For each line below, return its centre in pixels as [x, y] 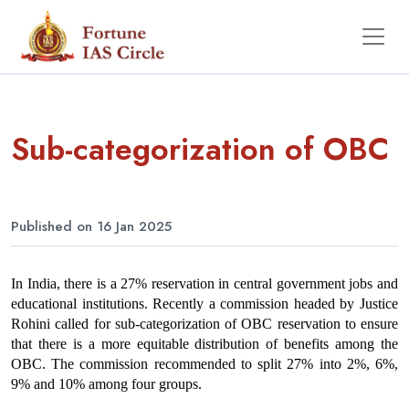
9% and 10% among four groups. [106, 384]
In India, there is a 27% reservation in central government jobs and [204, 283]
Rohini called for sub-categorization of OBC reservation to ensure [204, 324]
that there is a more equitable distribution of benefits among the [204, 344]
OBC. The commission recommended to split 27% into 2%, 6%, [204, 364]
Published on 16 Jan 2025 [91, 226]
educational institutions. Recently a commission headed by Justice [204, 304]
